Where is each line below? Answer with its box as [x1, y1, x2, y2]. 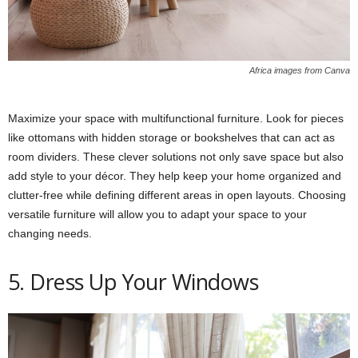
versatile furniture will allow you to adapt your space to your [8, 207, 307, 221]
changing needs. [8, 226, 92, 240]
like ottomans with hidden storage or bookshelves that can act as [8, 130, 335, 144]
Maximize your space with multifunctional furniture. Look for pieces [8, 111, 344, 125]
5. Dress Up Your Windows [8, 266, 259, 296]
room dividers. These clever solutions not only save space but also [8, 149, 344, 163]
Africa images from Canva [249, 65, 350, 75]
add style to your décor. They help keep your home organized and [8, 169, 341, 182]
